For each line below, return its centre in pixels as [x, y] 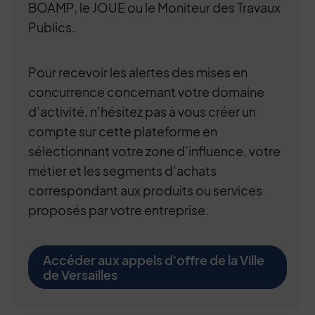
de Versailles [80, 275]
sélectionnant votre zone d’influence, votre [154, 151]
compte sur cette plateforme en [123, 131]
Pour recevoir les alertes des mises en [138, 72]
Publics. [52, 27]
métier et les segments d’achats [122, 171]
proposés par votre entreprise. [118, 210]
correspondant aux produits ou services [145, 190]
